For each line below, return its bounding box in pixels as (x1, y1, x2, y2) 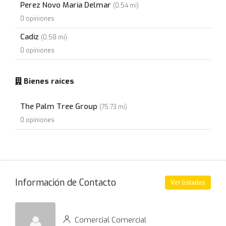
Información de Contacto (15, 176, 116, 189)
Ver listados (171, 179, 205, 187)
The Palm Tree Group (20, 101, 99, 111)
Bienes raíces (22, 76, 74, 86)
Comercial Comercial (73, 214, 146, 225)
